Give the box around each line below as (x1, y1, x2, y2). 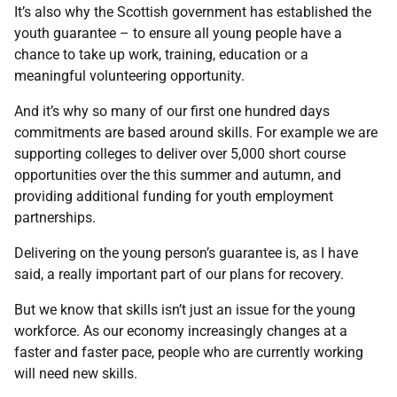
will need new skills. (14, 365, 137, 382)
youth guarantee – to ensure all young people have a (14, 25, 342, 42)
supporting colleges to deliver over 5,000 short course (14, 145, 346, 162)
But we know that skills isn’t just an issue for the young (14, 301, 355, 318)
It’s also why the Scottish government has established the (14, 4, 371, 20)
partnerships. (14, 209, 96, 226)
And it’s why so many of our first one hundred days (14, 103, 330, 120)
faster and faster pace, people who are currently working (14, 344, 363, 361)
